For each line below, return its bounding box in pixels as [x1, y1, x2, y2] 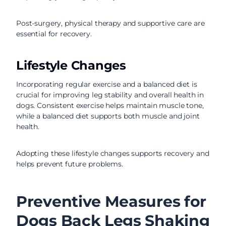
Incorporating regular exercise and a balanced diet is [16, 80, 197, 89]
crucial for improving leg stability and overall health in [16, 90, 204, 99]
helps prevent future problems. [16, 159, 123, 168]
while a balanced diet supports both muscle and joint [16, 111, 200, 121]
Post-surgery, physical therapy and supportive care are [16, 19, 205, 28]
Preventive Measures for [16, 192, 207, 211]
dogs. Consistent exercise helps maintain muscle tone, [16, 101, 204, 110]
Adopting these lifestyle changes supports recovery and [16, 149, 209, 158]
